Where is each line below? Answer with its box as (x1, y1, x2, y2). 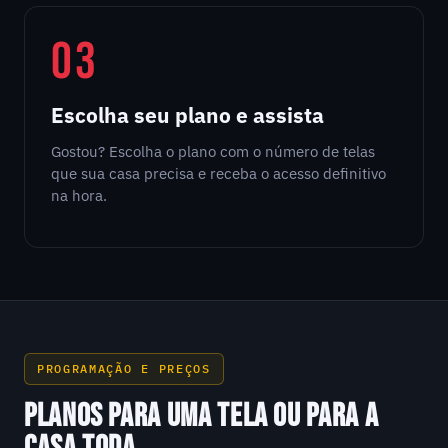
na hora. (51, 185, 107, 205)
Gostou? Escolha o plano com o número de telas (51, 141, 375, 161)
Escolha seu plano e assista (51, 101, 324, 130)
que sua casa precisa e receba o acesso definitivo (51, 163, 386, 183)
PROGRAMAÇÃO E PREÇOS (37, 361, 211, 377)
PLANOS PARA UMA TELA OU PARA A (24, 397, 379, 437)
